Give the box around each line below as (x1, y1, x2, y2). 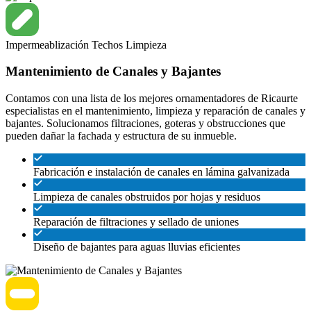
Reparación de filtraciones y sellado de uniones (33, 215, 239, 228)
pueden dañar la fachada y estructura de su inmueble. (6, 129, 237, 142)
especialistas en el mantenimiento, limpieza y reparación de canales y (6, 104, 305, 117)
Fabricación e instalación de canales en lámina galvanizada (33, 165, 289, 178)
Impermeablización (6, 38, 92, 51)
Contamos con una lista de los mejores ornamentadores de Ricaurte (6, 92, 298, 104)
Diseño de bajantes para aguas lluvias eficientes (33, 240, 240, 253)
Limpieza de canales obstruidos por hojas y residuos (33, 190, 260, 203)
